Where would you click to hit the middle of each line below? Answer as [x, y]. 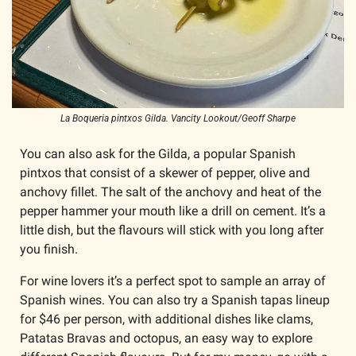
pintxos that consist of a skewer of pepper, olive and [165, 173]
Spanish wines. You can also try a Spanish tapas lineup [175, 300]
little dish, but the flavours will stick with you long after [172, 230]
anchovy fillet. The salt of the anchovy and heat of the [170, 192]
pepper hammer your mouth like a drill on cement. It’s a [173, 211]
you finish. [50, 250]
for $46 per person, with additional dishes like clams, [166, 319]
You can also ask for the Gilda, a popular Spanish [158, 154]
